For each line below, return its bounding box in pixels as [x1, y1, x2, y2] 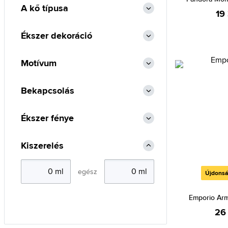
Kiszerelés [21, 139, 64, 152]
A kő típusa [21, 2, 68, 15]
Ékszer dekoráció [21, 29, 92, 42]
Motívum [21, 56, 56, 70]
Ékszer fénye [21, 111, 74, 125]
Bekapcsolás [21, 84, 74, 97]
